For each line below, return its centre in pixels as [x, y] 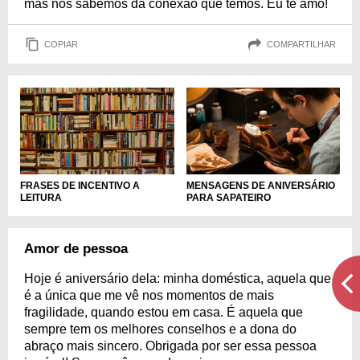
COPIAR [61, 44]
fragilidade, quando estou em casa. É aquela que [164, 312]
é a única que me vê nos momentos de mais [149, 295]
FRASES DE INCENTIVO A [80, 185]
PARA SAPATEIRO [228, 197]
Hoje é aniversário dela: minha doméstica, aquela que [178, 278]
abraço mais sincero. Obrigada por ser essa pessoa [170, 346]
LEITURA [41, 197]
